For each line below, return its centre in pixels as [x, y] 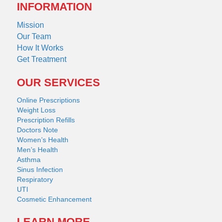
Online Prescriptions [48, 100]
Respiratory [35, 180]
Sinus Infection [40, 170]
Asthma [29, 160]
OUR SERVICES [58, 83]
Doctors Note [37, 130]
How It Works [40, 48]
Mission [30, 25]
